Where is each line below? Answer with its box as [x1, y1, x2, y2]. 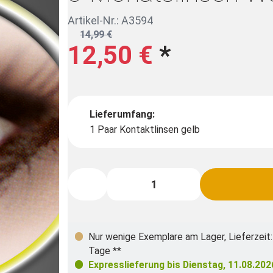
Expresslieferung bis [88, 258, 183, 271]
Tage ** [88, 244, 121, 257]
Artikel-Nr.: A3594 [68, 14, 154, 27]
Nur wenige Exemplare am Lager [88, 230, 224, 243]
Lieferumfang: [90, 108, 155, 120]
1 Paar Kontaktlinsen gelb [90, 123, 200, 135]
